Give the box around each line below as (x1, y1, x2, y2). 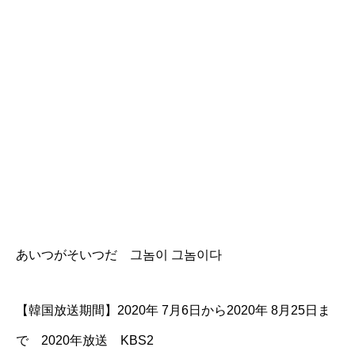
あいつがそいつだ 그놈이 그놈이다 (16, 248, 222, 261)
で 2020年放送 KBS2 (16, 334, 154, 347)
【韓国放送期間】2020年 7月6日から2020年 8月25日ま (16, 303, 330, 317)
